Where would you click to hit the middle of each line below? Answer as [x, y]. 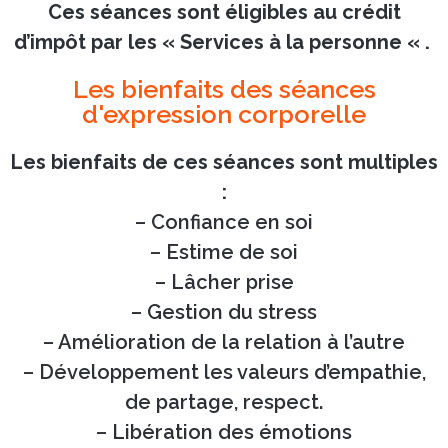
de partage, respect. [224, 401]
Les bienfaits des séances [224, 88]
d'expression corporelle [224, 113]
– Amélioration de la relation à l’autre [224, 341]
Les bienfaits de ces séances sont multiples [224, 161]
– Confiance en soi [224, 221]
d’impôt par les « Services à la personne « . [224, 41]
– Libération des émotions [224, 431]
